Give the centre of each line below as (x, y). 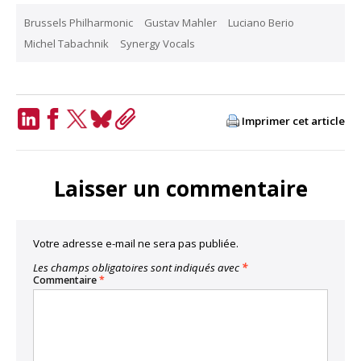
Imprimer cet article (293, 121)
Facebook (73, 141)
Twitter (90, 141)
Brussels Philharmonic (79, 23)
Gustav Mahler (180, 23)
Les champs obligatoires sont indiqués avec (137, 267)
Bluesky (116, 141)
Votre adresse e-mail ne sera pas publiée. (136, 243)
